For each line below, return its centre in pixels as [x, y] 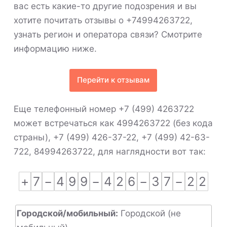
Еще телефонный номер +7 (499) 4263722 [104, 109]
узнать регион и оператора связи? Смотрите [108, 34]
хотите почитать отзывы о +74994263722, [103, 20]
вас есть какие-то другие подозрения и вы [105, 6]
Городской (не [149, 213]
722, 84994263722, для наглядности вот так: [109, 151]
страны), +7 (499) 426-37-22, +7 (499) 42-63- [111, 137]
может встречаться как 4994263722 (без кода [113, 123]
